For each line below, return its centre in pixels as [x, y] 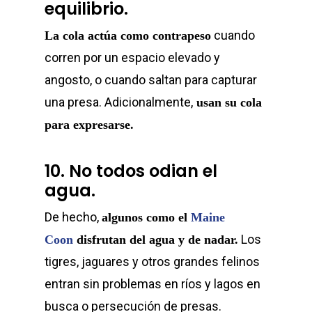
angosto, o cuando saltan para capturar [151, 80]
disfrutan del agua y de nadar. [156, 240]
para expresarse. [89, 125]
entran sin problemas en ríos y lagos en [153, 284]
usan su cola [227, 102]
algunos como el [146, 217]
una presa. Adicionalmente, [119, 102]
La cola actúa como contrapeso [128, 36]
